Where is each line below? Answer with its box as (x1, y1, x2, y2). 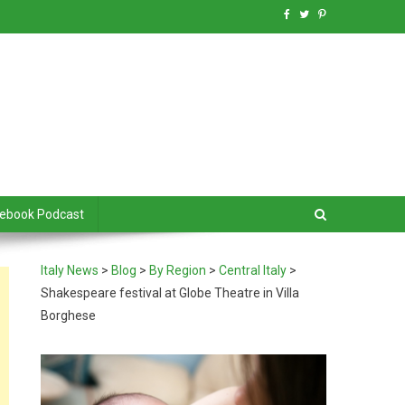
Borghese (41, 308, 97, 323)
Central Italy (219, 263, 287, 278)
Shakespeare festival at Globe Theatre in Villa (41, 286, 300, 300)
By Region (149, 263, 207, 278)
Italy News (41, 263, 99, 278)
